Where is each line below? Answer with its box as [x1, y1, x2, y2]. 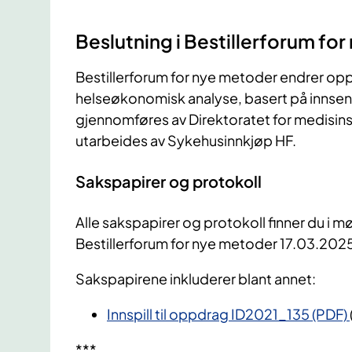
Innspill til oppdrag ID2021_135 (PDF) [107, 305, 350, 324]
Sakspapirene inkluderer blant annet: [75, 269, 316, 288]
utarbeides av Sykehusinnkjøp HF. [75, 131, 296, 150]
